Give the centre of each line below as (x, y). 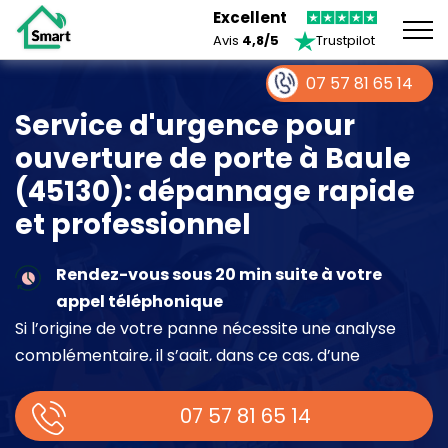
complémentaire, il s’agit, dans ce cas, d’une (187, 355)
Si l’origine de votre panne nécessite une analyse (205, 328)
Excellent (250, 17)
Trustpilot (345, 40)
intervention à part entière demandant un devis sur (216, 382)
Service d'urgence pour (185, 125)
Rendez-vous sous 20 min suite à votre (218, 274)
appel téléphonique (139, 301)
